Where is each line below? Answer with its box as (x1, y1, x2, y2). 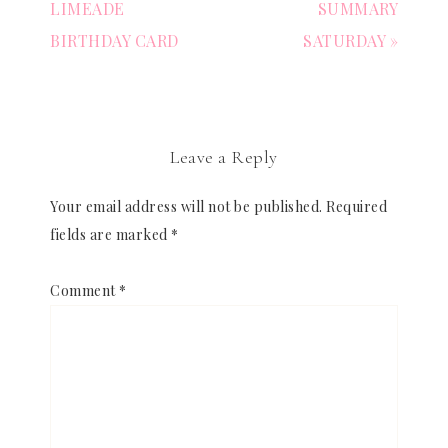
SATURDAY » (303, 29, 398, 51)
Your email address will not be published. (50, 196, 323, 216)
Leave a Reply (170, 145, 278, 168)
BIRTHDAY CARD (50, 29, 179, 51)
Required (326, 196, 387, 216)
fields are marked (50, 224, 171, 244)
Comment (50, 280, 119, 300)
